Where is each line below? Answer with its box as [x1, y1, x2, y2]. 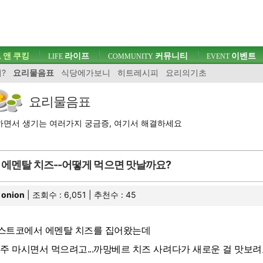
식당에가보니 [61, 68, 110, 77]
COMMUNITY [108, 52, 153, 60]
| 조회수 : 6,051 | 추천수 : [25, 190, 126, 200]
